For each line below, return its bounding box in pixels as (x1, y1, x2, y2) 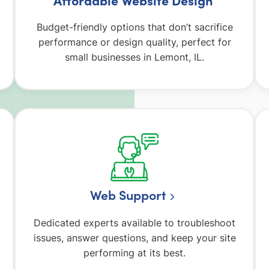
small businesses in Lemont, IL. (65, 51, 204, 64)
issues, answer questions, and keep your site (33, 231, 236, 244)
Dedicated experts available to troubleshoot (34, 216, 235, 229)
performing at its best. (83, 246, 186, 259)
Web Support (90, 186, 166, 204)
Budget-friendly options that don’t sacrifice (36, 21, 233, 34)
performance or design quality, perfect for (38, 36, 231, 49)
